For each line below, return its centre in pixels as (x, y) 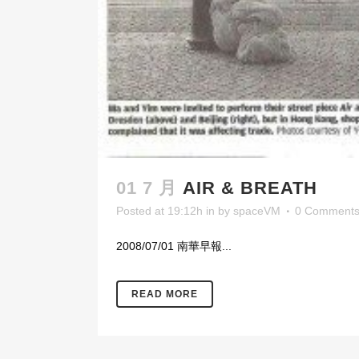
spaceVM (257, 210)
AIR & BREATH (250, 188)
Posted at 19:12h (159, 210)
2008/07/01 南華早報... (174, 246)
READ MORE (165, 294)
